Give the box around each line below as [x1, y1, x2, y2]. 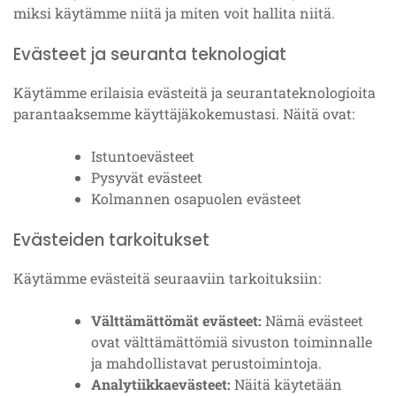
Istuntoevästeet [91, 147, 194, 165]
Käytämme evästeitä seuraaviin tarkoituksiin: [13, 269, 321, 287]
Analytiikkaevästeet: [91, 375, 231, 393]
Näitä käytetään [231, 375, 342, 393]
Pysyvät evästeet [91, 168, 202, 187]
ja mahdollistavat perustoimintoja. [91, 354, 322, 372]
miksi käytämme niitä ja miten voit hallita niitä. [13, 4, 335, 22]
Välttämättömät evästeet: [91, 311, 262, 330]
